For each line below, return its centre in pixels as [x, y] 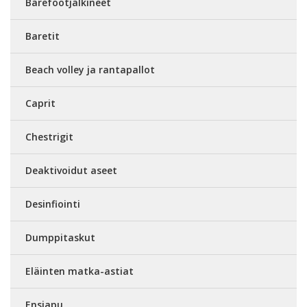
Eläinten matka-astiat [79, 271]
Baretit [42, 36]
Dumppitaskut [60, 237]
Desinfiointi [53, 204]
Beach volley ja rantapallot [90, 69]
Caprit [40, 103]
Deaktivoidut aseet [71, 170]
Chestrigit [49, 136]
